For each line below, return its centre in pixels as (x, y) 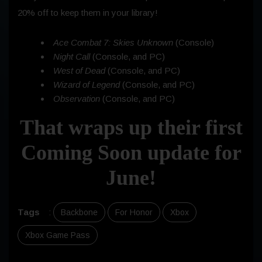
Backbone (79, 212)
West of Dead (80, 70)
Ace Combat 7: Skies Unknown (114, 42)
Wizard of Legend (87, 84)
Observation (77, 98)
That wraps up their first (131, 127)
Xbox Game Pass (58, 235)
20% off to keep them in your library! (88, 12)
